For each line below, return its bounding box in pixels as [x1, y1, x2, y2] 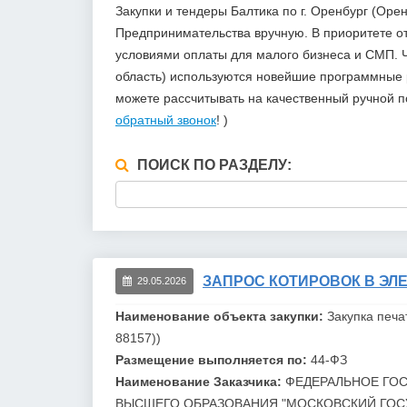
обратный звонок [115, 112, 216, 127]
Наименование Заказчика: [115, 373, 285, 389]
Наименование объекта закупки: [115, 308, 327, 323]
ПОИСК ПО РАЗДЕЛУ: [134, 156, 292, 173]
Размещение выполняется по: [115, 352, 311, 367]
